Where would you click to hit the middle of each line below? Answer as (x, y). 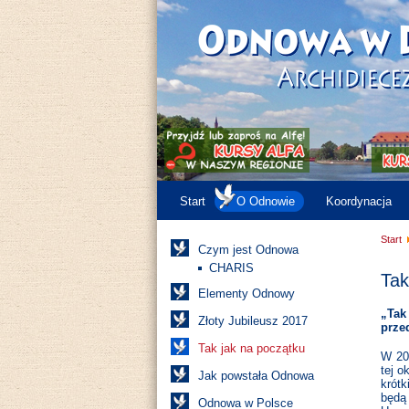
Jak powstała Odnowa (256, 376)
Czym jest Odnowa (248, 250)
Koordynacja (359, 201)
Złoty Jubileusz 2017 (253, 321)
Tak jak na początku (252, 348)
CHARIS (231, 268)
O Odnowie (266, 201)
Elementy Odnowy (246, 294)
